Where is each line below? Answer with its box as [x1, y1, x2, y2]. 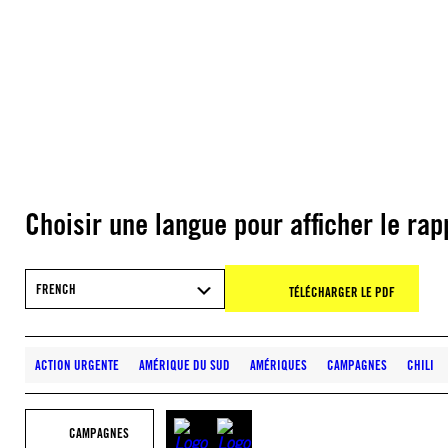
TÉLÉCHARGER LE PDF [289, 284, 395, 300]
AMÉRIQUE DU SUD [139, 357, 230, 373]
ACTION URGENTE [35, 357, 119, 373]
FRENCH [36, 280, 76, 297]
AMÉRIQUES [250, 357, 307, 373]
